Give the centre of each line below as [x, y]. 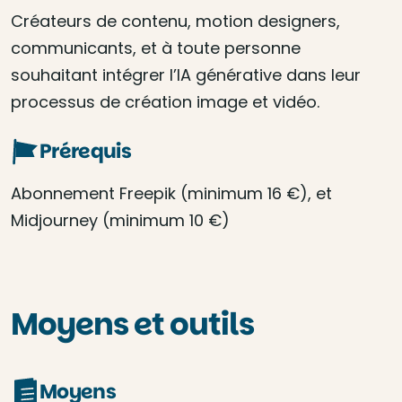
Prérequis [86, 151]
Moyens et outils [132, 324]
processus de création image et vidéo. [165, 102]
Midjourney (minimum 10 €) [120, 220]
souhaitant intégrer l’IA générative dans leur [186, 75]
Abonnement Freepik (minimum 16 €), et [171, 193]
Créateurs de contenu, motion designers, [175, 21]
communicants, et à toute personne [156, 48]
